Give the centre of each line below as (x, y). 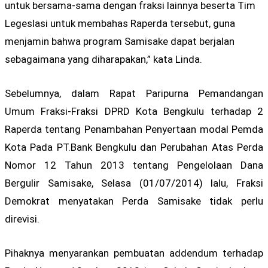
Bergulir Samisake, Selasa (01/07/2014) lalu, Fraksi (134, 183)
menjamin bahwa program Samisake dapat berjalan (120, 41)
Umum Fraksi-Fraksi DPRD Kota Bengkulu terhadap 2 (134, 111)
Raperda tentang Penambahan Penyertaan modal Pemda (134, 129)
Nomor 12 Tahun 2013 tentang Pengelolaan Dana (134, 165)
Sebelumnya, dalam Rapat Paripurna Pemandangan (134, 93)
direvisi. (22, 219)
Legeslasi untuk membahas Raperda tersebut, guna (120, 23)
